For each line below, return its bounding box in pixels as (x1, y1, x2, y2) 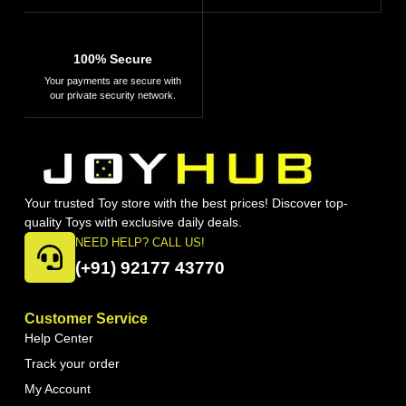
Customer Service (24, 311, 148, 326)
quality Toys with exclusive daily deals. (24, 215, 242, 229)
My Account (24, 382, 91, 396)
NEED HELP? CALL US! (74, 236, 205, 249)
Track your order (24, 356, 120, 371)
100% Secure (73, 52, 153, 66)
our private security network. (50, 90, 177, 101)
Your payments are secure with (44, 75, 182, 86)
